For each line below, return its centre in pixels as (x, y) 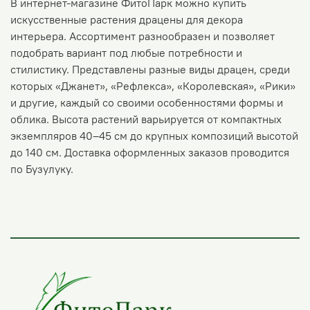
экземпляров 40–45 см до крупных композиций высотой (154, 135)
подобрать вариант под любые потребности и (126, 52)
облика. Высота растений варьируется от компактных (146, 119)
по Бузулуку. (42, 168)
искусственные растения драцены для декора (127, 19)
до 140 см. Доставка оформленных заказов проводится (150, 152)
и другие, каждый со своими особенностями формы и (147, 102)
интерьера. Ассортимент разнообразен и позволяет (143, 36)
